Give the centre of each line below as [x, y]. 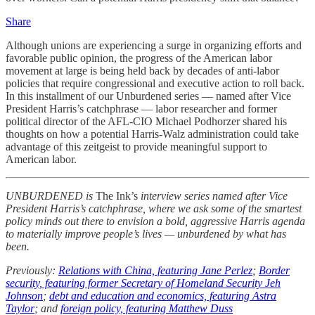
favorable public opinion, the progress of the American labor [139, 58]
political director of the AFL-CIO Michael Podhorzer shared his [146, 121]
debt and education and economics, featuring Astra [163, 295]
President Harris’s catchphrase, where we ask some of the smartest [154, 208]
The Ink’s [117, 195]
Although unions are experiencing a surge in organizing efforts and [154, 45]
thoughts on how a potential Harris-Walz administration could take [152, 134]
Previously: [32, 270]
